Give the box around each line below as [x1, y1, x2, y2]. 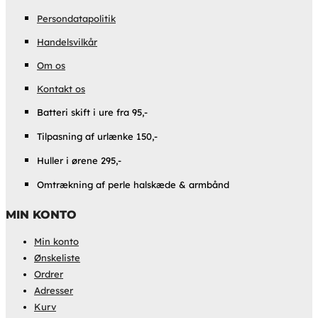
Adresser [34, 285, 73, 297]
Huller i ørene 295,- [37, 155, 121, 167]
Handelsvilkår [37, 36, 97, 48]
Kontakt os [37, 83, 85, 95]
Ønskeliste [34, 252, 80, 264]
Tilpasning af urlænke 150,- [37, 131, 158, 143]
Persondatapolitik [37, 13, 116, 25]
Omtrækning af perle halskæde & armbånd [37, 179, 229, 191]
